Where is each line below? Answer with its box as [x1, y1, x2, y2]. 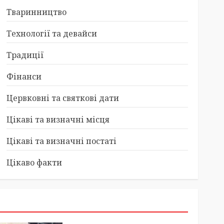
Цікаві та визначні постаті [6, 135, 116, 146]
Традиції [6, 49, 43, 60]
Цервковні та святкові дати [6, 92, 119, 103]
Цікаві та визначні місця [6, 114, 109, 125]
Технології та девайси [6, 28, 97, 39]
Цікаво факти [6, 157, 62, 168]
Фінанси [6, 71, 41, 82]
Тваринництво [6, 6, 66, 17]
